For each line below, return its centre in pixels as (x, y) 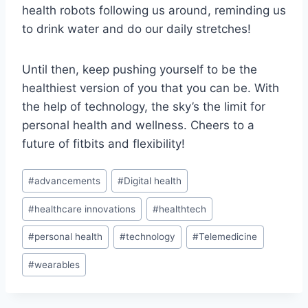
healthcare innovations (85, 209)
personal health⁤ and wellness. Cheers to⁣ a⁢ (138, 125)
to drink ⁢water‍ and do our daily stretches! (136, 29)
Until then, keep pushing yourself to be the (140, 69)
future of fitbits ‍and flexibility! (103, 143)
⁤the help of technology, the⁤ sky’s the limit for (144, 106)
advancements (68, 180)
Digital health (153, 180)
